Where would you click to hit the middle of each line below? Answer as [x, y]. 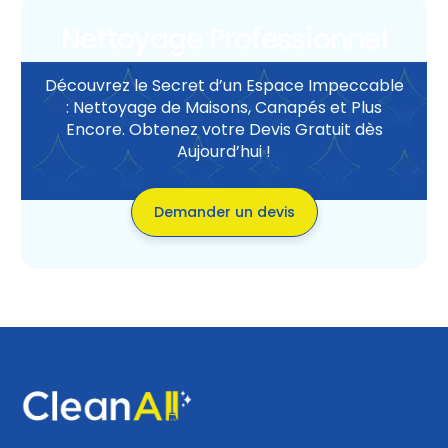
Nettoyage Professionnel [224, 40]
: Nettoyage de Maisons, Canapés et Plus [224, 108]
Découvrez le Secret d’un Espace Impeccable [224, 86]
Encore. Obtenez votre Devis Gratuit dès [224, 130]
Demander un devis [224, 212]
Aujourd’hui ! [224, 152]
